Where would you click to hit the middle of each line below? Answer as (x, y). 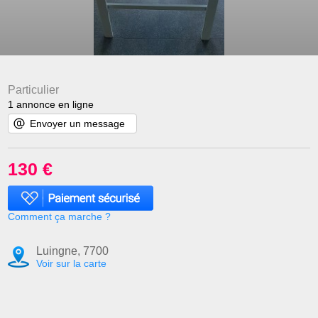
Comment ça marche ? (60, 217)
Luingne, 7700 (73, 251)
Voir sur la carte (72, 264)
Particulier (34, 90)
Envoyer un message (78, 124)
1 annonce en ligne (51, 105)
